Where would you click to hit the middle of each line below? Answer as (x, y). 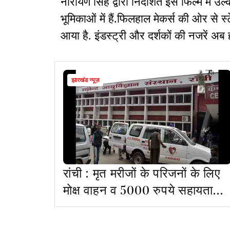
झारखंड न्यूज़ (85, 80)
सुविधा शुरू (88, 207)
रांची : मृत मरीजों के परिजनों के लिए (142, 173)
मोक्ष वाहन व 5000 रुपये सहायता (138, 190)
